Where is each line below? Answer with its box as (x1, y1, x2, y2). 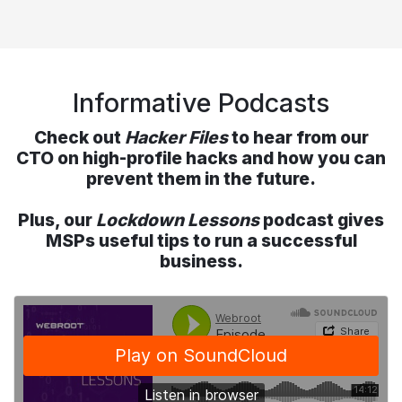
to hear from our (227, 126, 369, 148)
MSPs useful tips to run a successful (45, 229, 357, 251)
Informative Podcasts (73, 86, 329, 118)
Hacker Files (124, 126, 228, 148)
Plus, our (18, 208, 96, 231)
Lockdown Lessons (96, 208, 259, 231)
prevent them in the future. (86, 167, 316, 189)
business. (159, 249, 243, 272)
